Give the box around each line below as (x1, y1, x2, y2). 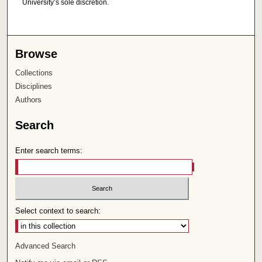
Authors (15, 95, 42, 105)
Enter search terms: (15, 146, 83, 156)
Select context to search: (15, 206, 101, 215)
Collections (15, 68, 53, 78)
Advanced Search (15, 241, 76, 250)
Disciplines (15, 82, 53, 91)
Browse (15, 47, 58, 61)
